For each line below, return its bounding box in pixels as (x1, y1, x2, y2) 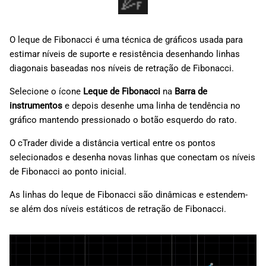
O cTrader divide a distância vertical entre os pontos (9, 138, 216, 149)
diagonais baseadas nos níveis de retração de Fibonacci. (9, 63, 234, 74)
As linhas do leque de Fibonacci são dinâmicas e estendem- (9, 189, 248, 201)
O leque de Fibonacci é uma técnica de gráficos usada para (9, 34, 243, 46)
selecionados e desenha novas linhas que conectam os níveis (9, 152, 255, 163)
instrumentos (9, 100, 62, 112)
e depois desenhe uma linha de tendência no (62, 100, 240, 112)
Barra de (175, 86, 207, 97)
